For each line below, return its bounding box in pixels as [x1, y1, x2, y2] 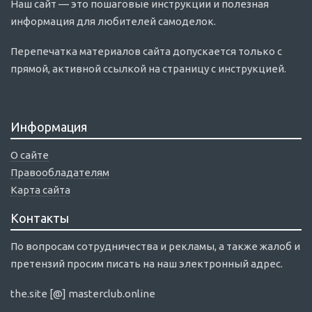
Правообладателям [10, 166, 109, 179]
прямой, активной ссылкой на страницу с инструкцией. [10, 63, 286, 75]
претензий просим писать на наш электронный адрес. [10, 258, 283, 270]
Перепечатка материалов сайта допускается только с [10, 45, 282, 58]
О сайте [10, 149, 49, 162]
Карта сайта [10, 184, 70, 196]
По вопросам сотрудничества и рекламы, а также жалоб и [10, 240, 300, 253]
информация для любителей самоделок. [10, 15, 216, 28]
